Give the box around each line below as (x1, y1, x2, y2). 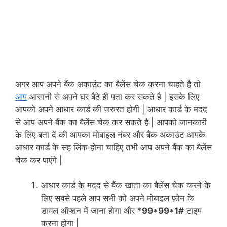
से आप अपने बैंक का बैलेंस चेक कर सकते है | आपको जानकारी (15, 117, 207, 127)
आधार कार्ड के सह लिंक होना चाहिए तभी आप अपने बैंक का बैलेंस (15, 142, 212, 153)
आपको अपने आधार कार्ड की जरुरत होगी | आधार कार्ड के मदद (15, 104, 207, 115)
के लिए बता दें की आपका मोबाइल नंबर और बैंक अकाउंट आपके (15, 129, 205, 140)
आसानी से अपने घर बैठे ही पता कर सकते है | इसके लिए (27, 91, 199, 102)
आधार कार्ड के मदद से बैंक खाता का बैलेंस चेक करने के (41, 180, 211, 191)
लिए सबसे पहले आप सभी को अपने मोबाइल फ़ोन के (41, 193, 194, 204)
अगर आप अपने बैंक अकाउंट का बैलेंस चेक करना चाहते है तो (15, 79, 201, 89)
